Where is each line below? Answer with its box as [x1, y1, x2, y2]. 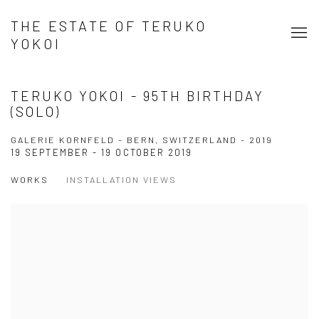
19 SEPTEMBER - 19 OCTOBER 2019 [11, 147, 193, 158]
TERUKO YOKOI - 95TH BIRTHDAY [11, 88, 265, 104]
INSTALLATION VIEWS [66, 174, 177, 185]
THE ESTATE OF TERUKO [11, 17, 207, 34]
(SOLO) [11, 103, 61, 120]
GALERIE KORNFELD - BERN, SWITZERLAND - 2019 [11, 134, 273, 145]
